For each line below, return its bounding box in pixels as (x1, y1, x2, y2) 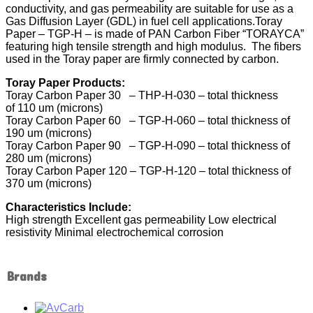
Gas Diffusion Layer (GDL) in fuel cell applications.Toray (6, 15, 282, 28)
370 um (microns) (6, 177, 92, 190)
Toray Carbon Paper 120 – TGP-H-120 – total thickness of (6, 165, 291, 177)
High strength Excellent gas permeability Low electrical (6, 214, 277, 226)
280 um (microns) (6, 152, 92, 165)
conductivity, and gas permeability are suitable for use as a (6, 3, 293, 15)
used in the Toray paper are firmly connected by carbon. (6, 53, 279, 66)
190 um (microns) (6, 127, 92, 140)
